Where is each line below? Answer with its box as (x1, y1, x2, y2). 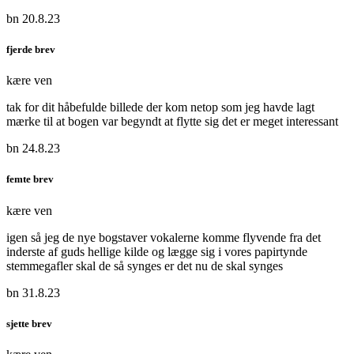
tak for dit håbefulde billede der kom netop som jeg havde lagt (6, 100, 314, 115)
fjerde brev (6, 43, 55, 56)
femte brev (6, 173, 54, 186)
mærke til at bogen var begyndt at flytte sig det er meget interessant (6, 115, 338, 129)
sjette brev (6, 317, 52, 330)
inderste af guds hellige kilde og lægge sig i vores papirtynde (6, 244, 307, 258)
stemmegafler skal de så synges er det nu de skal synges (6, 258, 283, 273)
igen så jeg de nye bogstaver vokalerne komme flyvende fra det (6, 230, 321, 244)
